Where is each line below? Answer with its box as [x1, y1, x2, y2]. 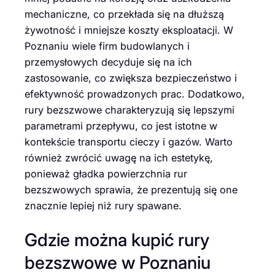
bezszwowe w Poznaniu [25, 251, 211, 273]
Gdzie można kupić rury [25, 228, 209, 250]
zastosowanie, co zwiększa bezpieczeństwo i [25, 72, 237, 85]
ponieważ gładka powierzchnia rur [25, 168, 187, 180]
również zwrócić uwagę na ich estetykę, [25, 152, 213, 165]
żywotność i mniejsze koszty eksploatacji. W [25, 24, 233, 37]
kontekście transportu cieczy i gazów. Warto [25, 136, 233, 149]
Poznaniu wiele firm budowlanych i [25, 40, 190, 53]
